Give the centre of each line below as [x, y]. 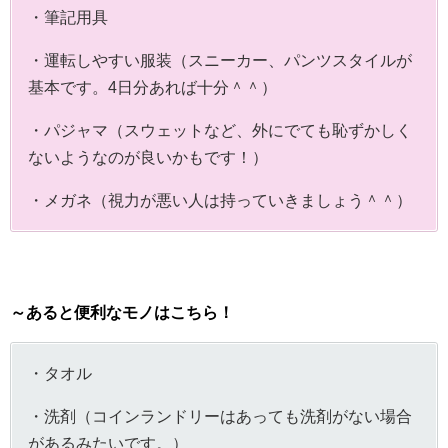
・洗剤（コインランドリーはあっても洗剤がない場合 [220, 416]
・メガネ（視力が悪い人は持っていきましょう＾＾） [220, 200]
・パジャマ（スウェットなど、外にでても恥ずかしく [220, 130]
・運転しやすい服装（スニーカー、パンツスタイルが [220, 60]
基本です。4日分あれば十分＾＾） [152, 87]
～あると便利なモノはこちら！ [122, 312]
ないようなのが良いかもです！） [148, 157]
